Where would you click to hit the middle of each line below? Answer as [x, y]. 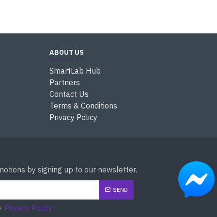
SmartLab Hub [75, 71]
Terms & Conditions [83, 106]
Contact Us [69, 94]
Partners [65, 82]
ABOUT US [67, 52]
